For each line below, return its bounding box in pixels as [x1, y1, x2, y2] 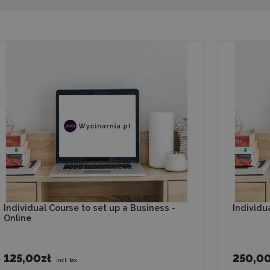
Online [4, 213, 31, 223]
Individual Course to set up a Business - [4, 202, 175, 213]
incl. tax [56, 257, 77, 263]
